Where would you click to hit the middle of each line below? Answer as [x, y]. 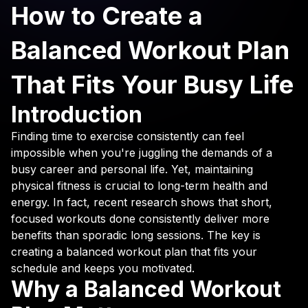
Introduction [77, 114]
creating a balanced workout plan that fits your [134, 252]
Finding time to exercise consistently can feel [128, 136]
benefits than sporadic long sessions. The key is [136, 235]
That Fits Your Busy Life [152, 85]
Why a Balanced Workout [146, 289]
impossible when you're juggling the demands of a [142, 153]
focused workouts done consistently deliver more [140, 219]
